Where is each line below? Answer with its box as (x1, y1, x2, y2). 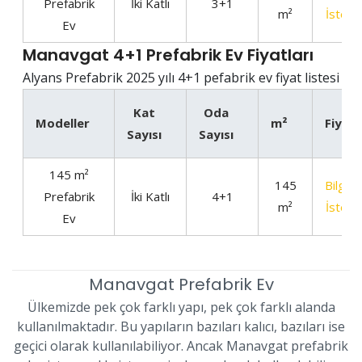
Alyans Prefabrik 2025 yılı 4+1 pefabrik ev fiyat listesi (23, 69, 339, 86)
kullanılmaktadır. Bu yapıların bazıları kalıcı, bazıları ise (17, 318, 345, 335)
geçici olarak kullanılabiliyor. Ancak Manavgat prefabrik (14, 337, 348, 355)
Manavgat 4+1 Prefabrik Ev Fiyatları (23, 44, 314, 66)
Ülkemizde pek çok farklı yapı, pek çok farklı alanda (27, 298, 335, 316)
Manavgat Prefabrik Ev (88, 273, 274, 296)
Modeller (36, 115, 90, 131)
